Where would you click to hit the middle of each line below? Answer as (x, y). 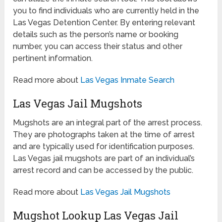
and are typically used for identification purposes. (104, 146)
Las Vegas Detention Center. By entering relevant (104, 22)
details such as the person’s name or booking (96, 34)
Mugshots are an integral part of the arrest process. (108, 122)
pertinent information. (53, 58)
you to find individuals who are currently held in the (106, 10)
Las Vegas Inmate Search (128, 80)
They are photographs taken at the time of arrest (104, 134)
